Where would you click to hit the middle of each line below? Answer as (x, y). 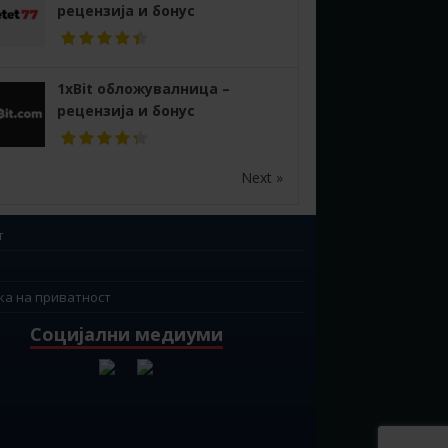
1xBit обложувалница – (143, 88)
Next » (262, 177)
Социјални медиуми (127, 333)
